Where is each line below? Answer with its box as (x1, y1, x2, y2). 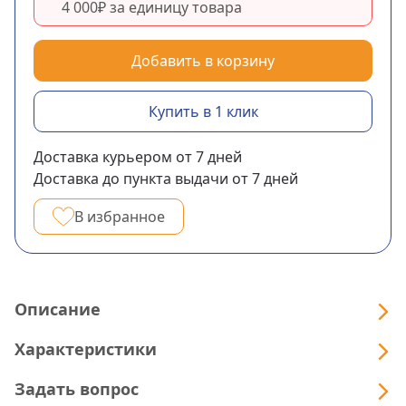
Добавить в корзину (131, 50, 275, 71)
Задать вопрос (14, 378, 139, 401)
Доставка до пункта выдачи (34, 168, 228, 188)
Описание (14, 298, 101, 321)
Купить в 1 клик (148, 101, 258, 121)
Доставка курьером (34, 146, 172, 167)
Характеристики (14, 338, 157, 361)
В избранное (74, 206, 165, 227)
